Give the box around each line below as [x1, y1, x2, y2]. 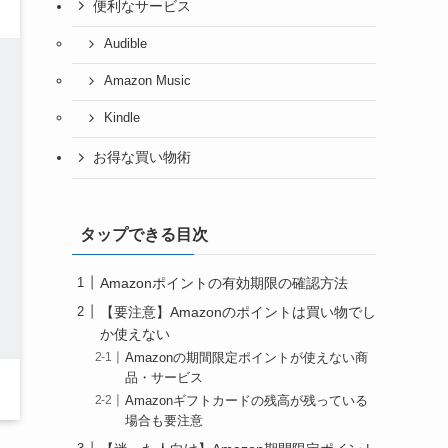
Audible [103, 37, 147, 52]
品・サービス [125, 370, 204, 385]
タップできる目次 [80, 225, 208, 243]
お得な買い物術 [93, 149, 191, 166]
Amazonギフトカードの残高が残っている [125, 393, 369, 408]
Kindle [103, 111, 140, 126]
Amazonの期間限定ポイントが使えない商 [125, 350, 369, 365]
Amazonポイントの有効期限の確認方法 [100, 274, 348, 291]
